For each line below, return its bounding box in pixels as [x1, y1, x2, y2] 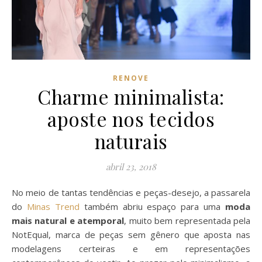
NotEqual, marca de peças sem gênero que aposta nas [12, 228, 250, 240]
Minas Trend [26, 200, 84, 212]
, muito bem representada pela [124, 214, 251, 226]
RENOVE [113, 73, 149, 83]
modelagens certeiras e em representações [12, 242, 250, 254]
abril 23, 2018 [106, 160, 156, 173]
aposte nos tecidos [47, 105, 215, 132]
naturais [94, 127, 168, 154]
